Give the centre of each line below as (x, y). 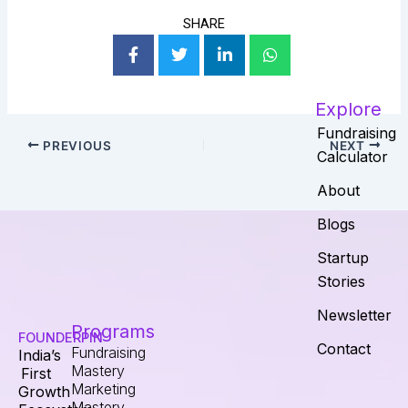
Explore (348, 109)
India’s (40, 355)
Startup (342, 258)
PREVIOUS (76, 145)
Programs (113, 331)
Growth (44, 392)
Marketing (104, 389)
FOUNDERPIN (61, 338)
